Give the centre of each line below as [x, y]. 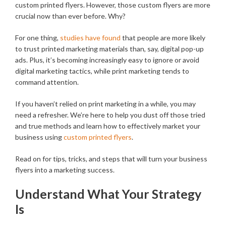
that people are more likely [163, 38]
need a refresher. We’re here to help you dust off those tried [110, 115]
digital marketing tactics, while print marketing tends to [102, 71]
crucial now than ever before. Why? [70, 16]
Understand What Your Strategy [108, 194]
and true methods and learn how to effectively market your [108, 126]
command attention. [47, 82]
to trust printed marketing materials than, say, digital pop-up [109, 49]
